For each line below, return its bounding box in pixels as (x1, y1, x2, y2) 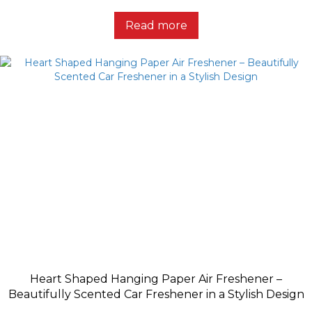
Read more (125, 19, 187, 33)
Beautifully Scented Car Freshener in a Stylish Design (8, 288, 304, 302)
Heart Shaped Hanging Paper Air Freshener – (30, 272, 282, 286)
